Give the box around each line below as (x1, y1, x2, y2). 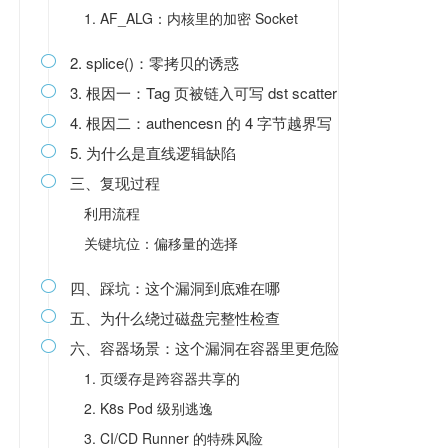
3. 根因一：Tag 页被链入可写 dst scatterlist (69, 82, 355, 103)
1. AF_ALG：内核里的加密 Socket (83, 8, 298, 28)
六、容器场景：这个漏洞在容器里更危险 (69, 337, 340, 358)
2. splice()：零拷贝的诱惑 (69, 52, 239, 73)
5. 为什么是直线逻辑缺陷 (69, 142, 236, 163)
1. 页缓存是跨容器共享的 (83, 368, 240, 388)
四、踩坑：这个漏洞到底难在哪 (69, 277, 280, 298)
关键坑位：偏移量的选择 (83, 233, 238, 253)
